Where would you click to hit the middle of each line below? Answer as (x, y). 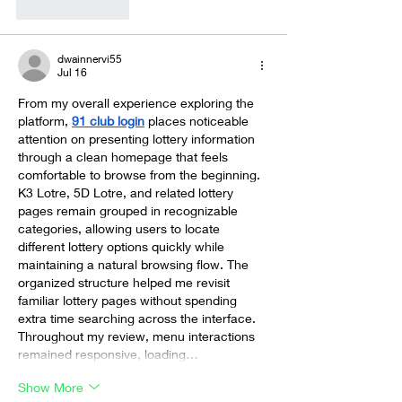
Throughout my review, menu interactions (138, 336)
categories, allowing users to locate (121, 228)
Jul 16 (72, 72)
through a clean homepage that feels (125, 157)
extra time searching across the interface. (139, 318)
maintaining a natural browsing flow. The (135, 264)
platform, (45, 121)
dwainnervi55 (90, 59)
